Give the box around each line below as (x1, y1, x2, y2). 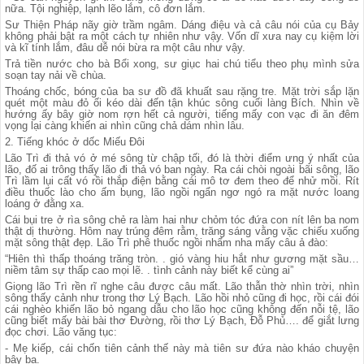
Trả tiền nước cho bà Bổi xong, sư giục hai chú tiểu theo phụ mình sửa (5, 58, 359, 70)
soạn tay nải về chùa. (5, 69, 106, 81)
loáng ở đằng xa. (5, 197, 84, 210)
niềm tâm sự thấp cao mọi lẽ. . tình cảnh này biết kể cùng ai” (5, 264, 293, 276)
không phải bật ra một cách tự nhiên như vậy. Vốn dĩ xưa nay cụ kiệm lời (5, 30, 359, 42)
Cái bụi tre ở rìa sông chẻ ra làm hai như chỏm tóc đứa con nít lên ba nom (5, 214, 359, 226)
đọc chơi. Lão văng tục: (5, 326, 117, 338)
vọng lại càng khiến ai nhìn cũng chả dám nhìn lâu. (5, 119, 245, 132)
